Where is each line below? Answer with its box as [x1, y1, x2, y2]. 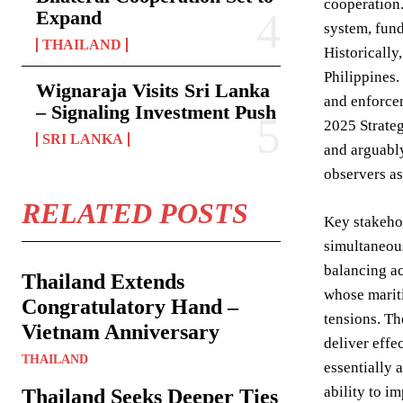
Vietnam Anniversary [22, 320, 219, 344]
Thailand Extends [22, 270, 184, 293]
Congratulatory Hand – [22, 295, 238, 318]
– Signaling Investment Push [36, 101, 276, 123]
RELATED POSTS [22, 197, 248, 229]
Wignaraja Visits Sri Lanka [36, 79, 270, 102]
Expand [36, 6, 102, 29]
